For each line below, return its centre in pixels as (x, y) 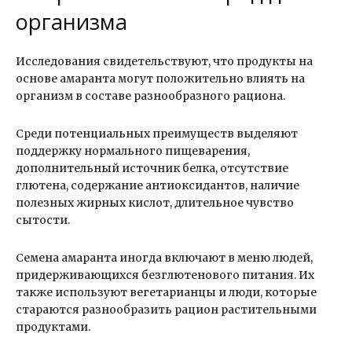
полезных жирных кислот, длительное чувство (155, 203)
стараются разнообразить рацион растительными (166, 310)
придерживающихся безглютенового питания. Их (165, 275)
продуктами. (53, 327)
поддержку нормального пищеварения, (133, 151)
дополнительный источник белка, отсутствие (152, 169)
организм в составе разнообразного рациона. (150, 96)
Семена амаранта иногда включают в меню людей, (164, 258)
